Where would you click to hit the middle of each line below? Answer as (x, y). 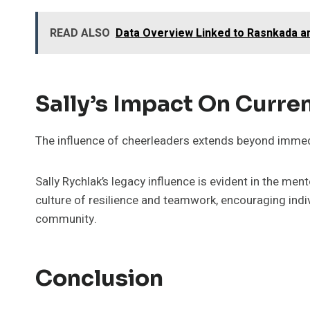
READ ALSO (80, 33)
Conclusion (99, 278)
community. (66, 219)
